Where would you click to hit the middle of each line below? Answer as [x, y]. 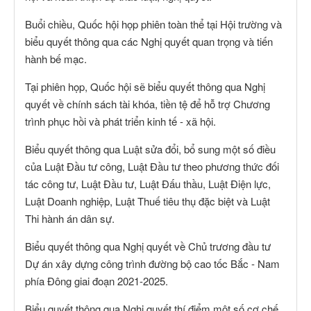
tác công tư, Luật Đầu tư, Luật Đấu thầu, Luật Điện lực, [148, 184]
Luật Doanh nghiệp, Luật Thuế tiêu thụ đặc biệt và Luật [148, 201]
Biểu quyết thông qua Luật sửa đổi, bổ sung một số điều [150, 149]
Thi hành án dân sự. [70, 218]
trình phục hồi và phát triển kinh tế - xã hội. [120, 121]
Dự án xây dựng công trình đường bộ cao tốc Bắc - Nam [152, 263]
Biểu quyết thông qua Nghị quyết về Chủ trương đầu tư [148, 246]
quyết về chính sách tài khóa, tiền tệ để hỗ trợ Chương [148, 104]
